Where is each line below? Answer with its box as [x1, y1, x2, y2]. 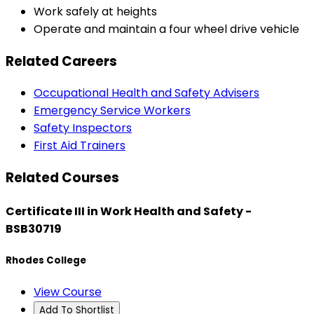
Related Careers [6, 51, 117, 71]
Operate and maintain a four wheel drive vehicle [34, 21, 299, 38]
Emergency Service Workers [34, 102, 191, 119]
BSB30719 [6, 221, 62, 238]
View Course [34, 283, 102, 300]
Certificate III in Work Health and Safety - [6, 203, 252, 220]
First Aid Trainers [34, 137, 125, 154]
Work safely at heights [34, 4, 157, 20]
